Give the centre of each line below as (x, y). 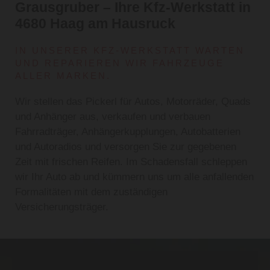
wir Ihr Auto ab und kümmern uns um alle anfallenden (134, 177)
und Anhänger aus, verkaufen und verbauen (113, 117)
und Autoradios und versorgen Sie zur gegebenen (126, 147)
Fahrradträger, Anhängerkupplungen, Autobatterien (128, 132)
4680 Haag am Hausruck (95, 24)
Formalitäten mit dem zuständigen (91, 192)
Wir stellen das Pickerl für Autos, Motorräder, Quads (133, 102)
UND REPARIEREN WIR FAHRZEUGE (120, 63)
